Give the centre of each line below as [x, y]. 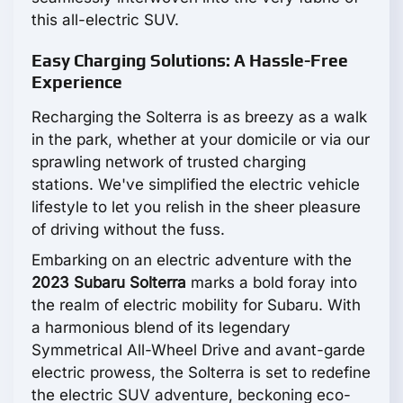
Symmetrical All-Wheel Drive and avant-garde [198, 350]
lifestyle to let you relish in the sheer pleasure [196, 207]
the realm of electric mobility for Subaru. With [196, 305]
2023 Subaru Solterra [109, 283]
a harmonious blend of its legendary [161, 328]
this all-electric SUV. [105, 20]
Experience [77, 82]
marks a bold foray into [272, 283]
